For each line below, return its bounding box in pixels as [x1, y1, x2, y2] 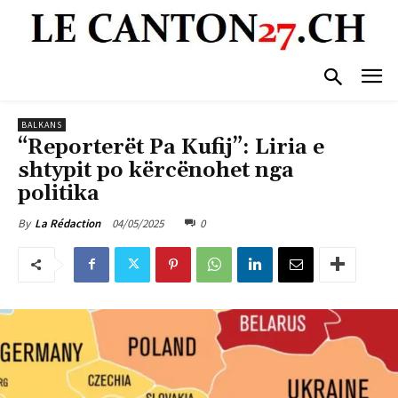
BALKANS [21, 118, 62, 131]
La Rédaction [35, 215, 100, 231]
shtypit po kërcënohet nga [18, 156, 294, 184]
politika [18, 179, 99, 207]
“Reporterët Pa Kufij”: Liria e [18, 133, 324, 161]
